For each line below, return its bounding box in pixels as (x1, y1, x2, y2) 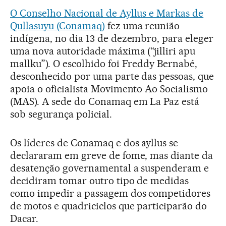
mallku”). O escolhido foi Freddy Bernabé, (10, 57, 198, 70)
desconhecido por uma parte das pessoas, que (10, 70, 214, 82)
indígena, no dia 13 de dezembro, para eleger (10, 32, 214, 44)
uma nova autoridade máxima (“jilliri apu (10, 44, 196, 57)
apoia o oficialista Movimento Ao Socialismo (10, 82, 208, 95)
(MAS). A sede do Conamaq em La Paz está (10, 95, 200, 107)
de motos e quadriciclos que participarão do (10, 199, 207, 212)
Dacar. (10, 212, 38, 224)
